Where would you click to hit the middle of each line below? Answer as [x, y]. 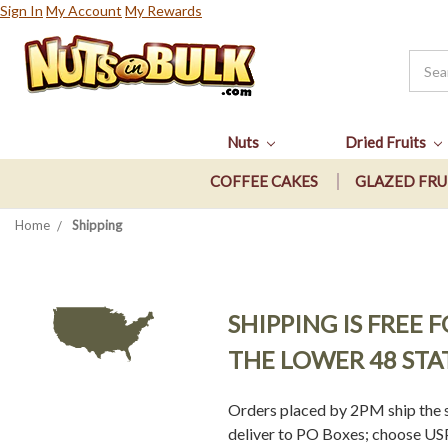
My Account [84, 10]
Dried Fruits [387, 142]
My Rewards [163, 10]
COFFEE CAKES [264, 181]
